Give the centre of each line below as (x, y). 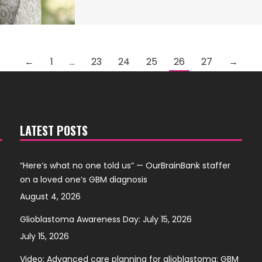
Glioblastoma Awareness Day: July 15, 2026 (106, 219)
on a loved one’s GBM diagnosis (83, 179)
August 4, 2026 (50, 196)
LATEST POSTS (54, 130)
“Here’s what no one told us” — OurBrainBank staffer (125, 165)
